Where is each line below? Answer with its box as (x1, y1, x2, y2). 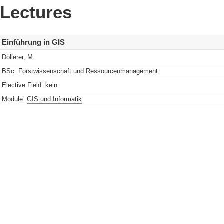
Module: (1, 95, 27, 103)
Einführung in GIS (2, 38, 65, 47)
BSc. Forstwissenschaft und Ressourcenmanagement (1, 67, 158, 75)
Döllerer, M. (1, 53, 35, 61)
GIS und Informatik (26, 95, 82, 103)
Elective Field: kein (1, 81, 57, 89)
